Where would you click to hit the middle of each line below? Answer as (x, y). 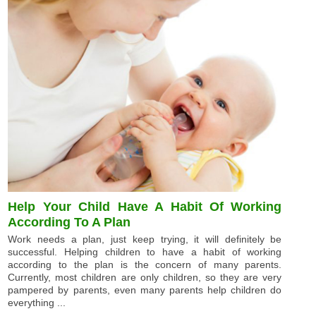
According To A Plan (69, 223)
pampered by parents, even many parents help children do (145, 290)
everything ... (37, 303)
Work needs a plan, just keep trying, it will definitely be (145, 239)
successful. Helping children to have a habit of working (145, 252)
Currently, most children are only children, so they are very (145, 278)
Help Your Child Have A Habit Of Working (145, 207)
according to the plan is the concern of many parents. (145, 265)
